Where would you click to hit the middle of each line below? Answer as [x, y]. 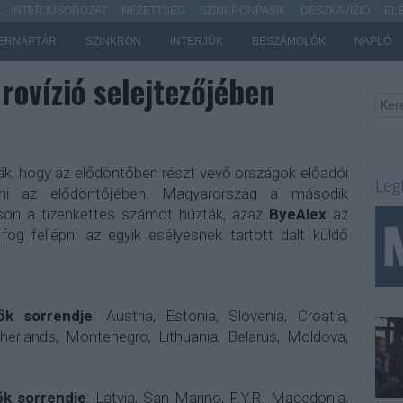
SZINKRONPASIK [242, 11]
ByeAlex [297, 214]
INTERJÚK [196, 41]
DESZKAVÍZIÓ [335, 11]
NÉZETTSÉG [153, 11]
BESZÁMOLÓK [288, 41]
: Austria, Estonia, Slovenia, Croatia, [220, 316]
